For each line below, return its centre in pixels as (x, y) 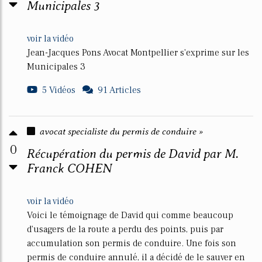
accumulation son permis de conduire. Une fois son (132, 243)
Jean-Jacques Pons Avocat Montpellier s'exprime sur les (138, 53)
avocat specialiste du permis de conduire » (121, 131)
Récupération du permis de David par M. (133, 154)
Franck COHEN (70, 168)
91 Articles (119, 90)
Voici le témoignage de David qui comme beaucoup (130, 215)
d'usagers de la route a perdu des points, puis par (125, 229)
